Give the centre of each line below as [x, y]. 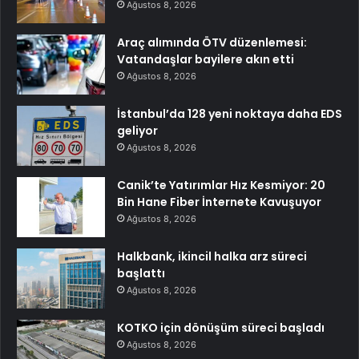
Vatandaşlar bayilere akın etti [206, 60]
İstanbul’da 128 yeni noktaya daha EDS [230, 114]
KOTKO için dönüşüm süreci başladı [221, 328]
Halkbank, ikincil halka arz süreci [212, 257]
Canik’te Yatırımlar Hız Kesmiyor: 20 [221, 186]
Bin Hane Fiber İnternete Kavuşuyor [219, 202]
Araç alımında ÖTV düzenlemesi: [212, 43]
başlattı [141, 274]
